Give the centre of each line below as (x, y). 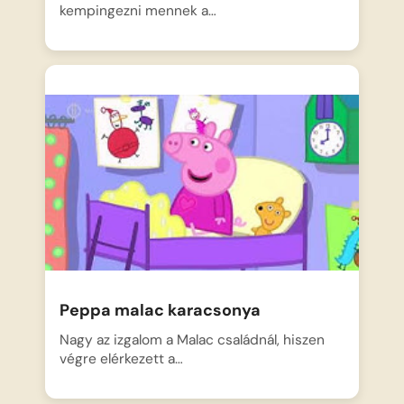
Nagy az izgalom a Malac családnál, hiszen (193, 340)
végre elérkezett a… (122, 359)
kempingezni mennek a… (138, 11)
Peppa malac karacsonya (161, 311)
